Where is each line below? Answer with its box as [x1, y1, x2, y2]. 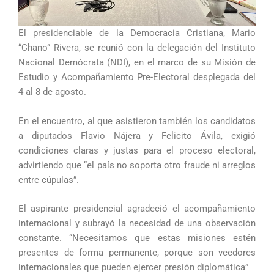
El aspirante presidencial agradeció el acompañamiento [18, 203, 256, 215]
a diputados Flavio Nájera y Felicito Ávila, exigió [18, 130, 256, 141]
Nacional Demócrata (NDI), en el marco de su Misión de [18, 57, 256, 68]
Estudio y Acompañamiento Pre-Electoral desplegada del [18, 72, 256, 83]
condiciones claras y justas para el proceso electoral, [18, 144, 256, 156]
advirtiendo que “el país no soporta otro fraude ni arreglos [18, 159, 256, 171]
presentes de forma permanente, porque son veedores [18, 247, 256, 259]
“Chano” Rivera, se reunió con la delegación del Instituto [18, 42, 256, 54]
